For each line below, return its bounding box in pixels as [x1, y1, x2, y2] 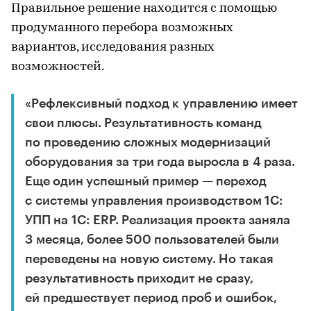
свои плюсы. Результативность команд [25, 116, 262, 129]
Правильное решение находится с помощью [11, 1, 277, 15]
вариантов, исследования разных [11, 40, 215, 54]
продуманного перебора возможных [11, 21, 233, 35]
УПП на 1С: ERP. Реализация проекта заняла [25, 213, 290, 226]
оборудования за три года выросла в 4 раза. [25, 155, 295, 168]
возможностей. [11, 60, 104, 74]
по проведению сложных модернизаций [25, 135, 271, 149]
